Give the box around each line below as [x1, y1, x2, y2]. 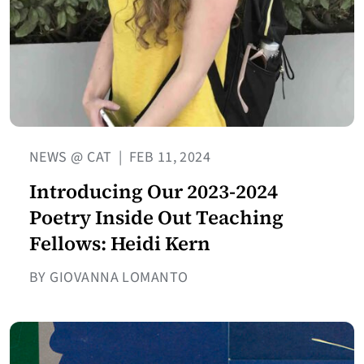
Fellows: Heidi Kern [29, 229, 210, 257]
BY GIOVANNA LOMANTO [29, 266, 188, 288]
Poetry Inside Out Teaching [29, 203, 284, 231]
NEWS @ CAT [29, 146, 115, 167]
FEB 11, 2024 [125, 146, 211, 167]
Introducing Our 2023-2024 [29, 177, 278, 205]
